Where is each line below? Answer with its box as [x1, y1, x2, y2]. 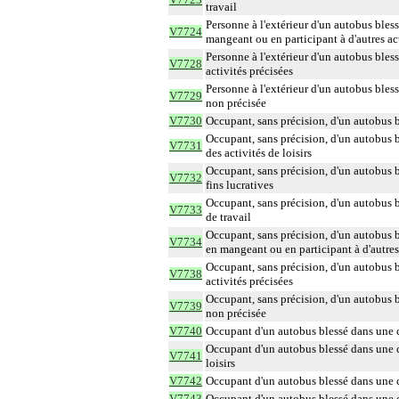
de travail [206, 210, 251, 224]
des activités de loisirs [206, 146, 312, 159]
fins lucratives [206, 178, 273, 191]
